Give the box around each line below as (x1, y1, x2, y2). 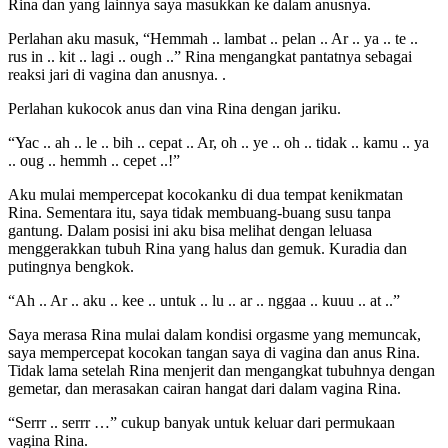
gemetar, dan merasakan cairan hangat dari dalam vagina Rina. (8, 380, 401, 398)
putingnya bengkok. (8, 258, 134, 276)
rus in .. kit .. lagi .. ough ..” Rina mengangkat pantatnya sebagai (8, 48, 412, 66)
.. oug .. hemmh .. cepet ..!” (8, 152, 180, 170)
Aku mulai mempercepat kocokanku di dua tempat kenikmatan (8, 186, 403, 204)
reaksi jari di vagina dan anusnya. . (8, 66, 226, 84)
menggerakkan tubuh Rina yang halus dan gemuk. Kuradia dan (8, 240, 407, 258)
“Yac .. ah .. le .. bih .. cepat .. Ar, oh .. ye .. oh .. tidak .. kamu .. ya (8, 134, 429, 152)
